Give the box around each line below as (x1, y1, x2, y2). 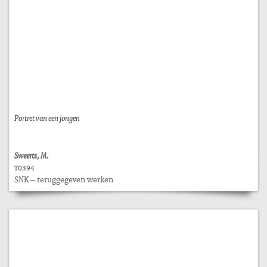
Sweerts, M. (14, 150, 49, 161)
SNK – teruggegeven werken (14, 173, 113, 185)
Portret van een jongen (14, 112, 80, 123)
